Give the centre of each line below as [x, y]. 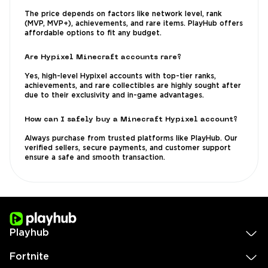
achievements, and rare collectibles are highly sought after [133, 86]
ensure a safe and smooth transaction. [95, 158]
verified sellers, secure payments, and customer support [128, 148]
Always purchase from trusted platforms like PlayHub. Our [131, 139]
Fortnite [29, 257]
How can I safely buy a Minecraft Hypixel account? [131, 120]
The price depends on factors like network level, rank [123, 14]
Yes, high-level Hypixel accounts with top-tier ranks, [120, 77]
